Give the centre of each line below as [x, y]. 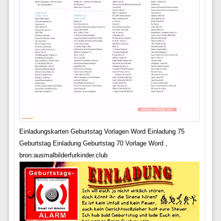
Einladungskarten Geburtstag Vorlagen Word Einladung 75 [102, 131]
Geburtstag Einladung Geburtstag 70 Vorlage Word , [93, 143]
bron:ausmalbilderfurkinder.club [63, 155]
